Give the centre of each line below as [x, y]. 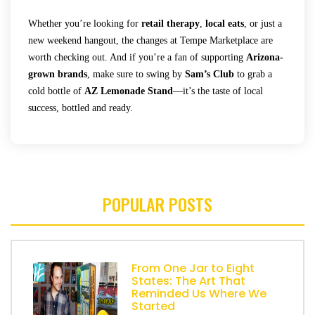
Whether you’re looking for [85, 23]
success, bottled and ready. [81, 108]
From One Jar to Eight [193, 268]
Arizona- [265, 57]
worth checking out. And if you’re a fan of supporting [137, 57]
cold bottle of [56, 91]
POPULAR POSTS [157, 204]
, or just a [263, 23]
